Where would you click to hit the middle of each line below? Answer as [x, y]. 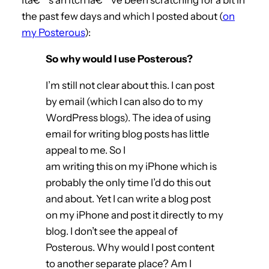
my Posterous [53, 32]
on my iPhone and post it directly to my [134, 215]
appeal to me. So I [86, 150]
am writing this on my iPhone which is [131, 166]
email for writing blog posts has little [128, 134]
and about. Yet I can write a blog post [128, 198]
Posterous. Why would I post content [130, 247]
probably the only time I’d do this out [128, 182]
